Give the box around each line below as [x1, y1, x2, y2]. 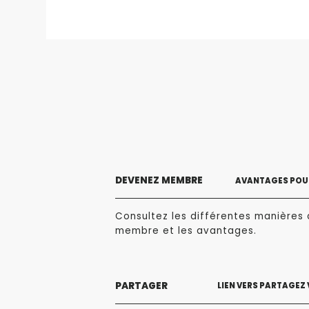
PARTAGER [115, 279, 168, 292]
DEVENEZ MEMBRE [115, 174, 203, 188]
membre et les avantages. [115, 224, 257, 238]
